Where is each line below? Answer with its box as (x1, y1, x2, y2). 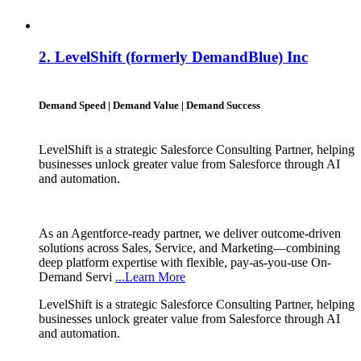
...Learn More (115, 269, 185, 284)
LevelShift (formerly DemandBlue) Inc (55, 48, 308, 65)
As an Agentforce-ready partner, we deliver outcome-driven (39, 226, 341, 240)
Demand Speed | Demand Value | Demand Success (39, 98, 260, 111)
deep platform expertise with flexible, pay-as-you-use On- (39, 255, 331, 269)
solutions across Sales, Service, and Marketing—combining (39, 240, 340, 255)
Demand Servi (39, 269, 115, 284)
